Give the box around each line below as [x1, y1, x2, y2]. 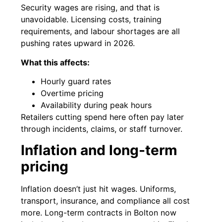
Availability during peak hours [41, 100, 152, 111]
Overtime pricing [41, 88, 104, 99]
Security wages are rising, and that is [21, 2, 160, 13]
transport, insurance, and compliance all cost [21, 195, 190, 206]
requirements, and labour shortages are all [21, 26, 180, 37]
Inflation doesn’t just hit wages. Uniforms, [21, 183, 176, 194]
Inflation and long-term [21, 141, 178, 159]
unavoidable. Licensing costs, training [21, 14, 162, 25]
